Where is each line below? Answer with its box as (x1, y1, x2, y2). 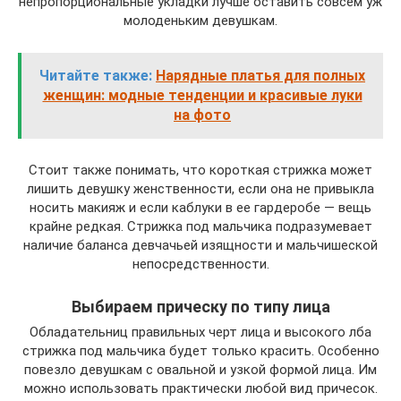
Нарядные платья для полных (156, 67, 365, 85)
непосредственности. (132, 256, 269, 273)
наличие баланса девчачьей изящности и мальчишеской (23, 237, 378, 254)
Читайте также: (39, 67, 152, 85)
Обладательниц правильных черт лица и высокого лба (30, 324, 371, 341)
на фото (174, 107, 231, 124)
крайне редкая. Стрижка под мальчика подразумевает (29, 218, 372, 235)
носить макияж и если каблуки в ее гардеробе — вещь (30, 200, 371, 217)
